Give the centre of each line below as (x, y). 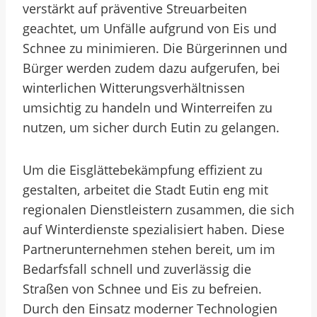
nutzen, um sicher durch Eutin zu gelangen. (151, 127)
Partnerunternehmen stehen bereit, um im (149, 249)
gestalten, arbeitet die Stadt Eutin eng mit (145, 190)
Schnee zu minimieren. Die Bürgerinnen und (155, 48)
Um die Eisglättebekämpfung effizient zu (143, 170)
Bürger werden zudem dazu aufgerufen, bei (151, 68)
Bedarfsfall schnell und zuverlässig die (137, 269)
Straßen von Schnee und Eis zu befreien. (142, 289)
